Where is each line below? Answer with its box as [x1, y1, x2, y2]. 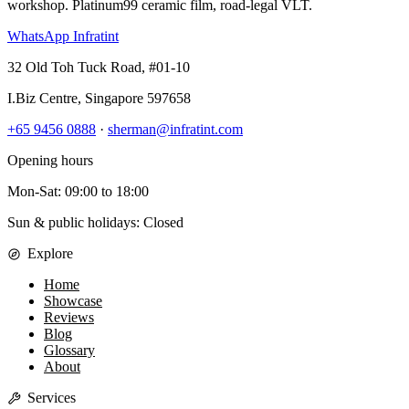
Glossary [44, 342, 95, 359]
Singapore [85, 90, 143, 107]
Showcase [44, 293, 102, 309]
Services [26, 390, 76, 406]
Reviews [44, 309, 94, 326]
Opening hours [7, 152, 93, 169]
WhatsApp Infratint [7, 28, 119, 45]
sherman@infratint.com [108, 121, 243, 138]
